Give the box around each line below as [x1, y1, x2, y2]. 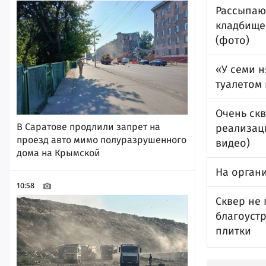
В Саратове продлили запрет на [17, 121, 160, 132]
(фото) [216, 34, 249, 47]
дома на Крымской [17, 147, 100, 159]
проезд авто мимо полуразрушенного [17, 134, 186, 145]
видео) [216, 137, 250, 150]
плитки [216, 224, 251, 237]
